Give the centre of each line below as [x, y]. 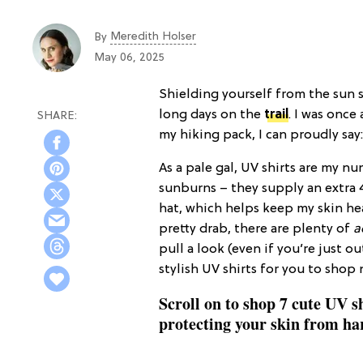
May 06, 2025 [129, 58]
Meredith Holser [153, 37]
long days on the [211, 115]
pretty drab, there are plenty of [256, 229]
